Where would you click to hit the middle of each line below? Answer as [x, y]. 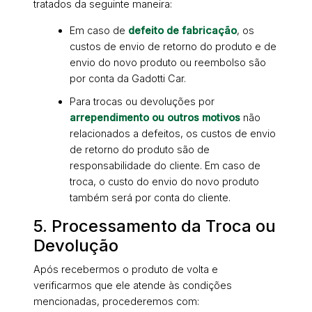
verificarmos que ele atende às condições [133, 286]
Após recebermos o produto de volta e [126, 270]
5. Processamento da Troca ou [155, 226]
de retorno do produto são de [140, 150]
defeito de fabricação [182, 31]
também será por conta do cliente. [150, 198]
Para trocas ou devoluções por [142, 102]
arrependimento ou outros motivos [155, 118]
